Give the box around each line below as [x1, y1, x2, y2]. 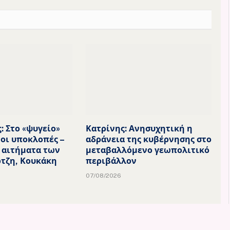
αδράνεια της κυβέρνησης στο [85, 134, 212, 144]
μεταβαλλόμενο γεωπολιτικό [85, 145, 209, 155]
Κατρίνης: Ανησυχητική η [85, 123, 193, 133]
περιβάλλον [85, 156, 137, 166]
